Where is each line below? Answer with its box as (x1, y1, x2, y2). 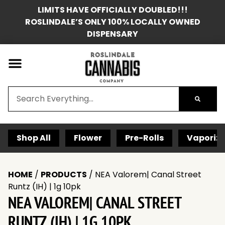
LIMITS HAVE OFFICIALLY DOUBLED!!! (36, 4, 189, 16)
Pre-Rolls (125, 132, 164, 144)
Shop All (17, 132, 51, 144)
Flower (74, 132, 102, 144)
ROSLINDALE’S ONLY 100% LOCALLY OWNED (25, 16, 200, 28)
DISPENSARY (87, 28, 138, 40)
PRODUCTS (41, 169, 87, 180)
